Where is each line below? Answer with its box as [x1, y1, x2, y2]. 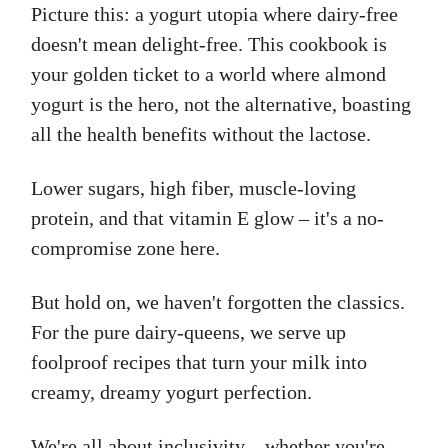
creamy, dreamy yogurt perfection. [31, 381, 312, 404]
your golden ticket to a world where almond [31, 63, 386, 86]
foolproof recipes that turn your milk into [31, 351, 367, 374]
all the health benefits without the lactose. [31, 123, 371, 146]
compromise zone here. [31, 237, 220, 260]
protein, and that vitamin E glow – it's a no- [31, 207, 384, 230]
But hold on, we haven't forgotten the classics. [31, 291, 405, 314]
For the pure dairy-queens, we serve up [31, 321, 346, 344]
